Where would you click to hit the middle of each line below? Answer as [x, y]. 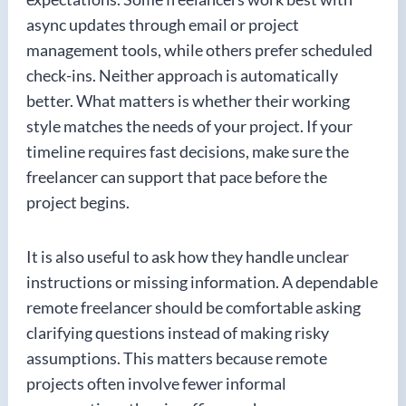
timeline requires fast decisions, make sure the [188, 151]
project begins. [78, 202]
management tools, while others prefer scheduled [199, 49]
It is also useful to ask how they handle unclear [188, 256]
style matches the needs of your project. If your [189, 126]
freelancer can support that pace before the [177, 176]
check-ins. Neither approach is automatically [182, 75]
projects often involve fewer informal [156, 383]
